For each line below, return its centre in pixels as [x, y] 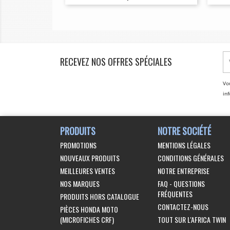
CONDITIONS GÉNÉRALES [190, 158]
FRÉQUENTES [175, 194]
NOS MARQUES [80, 183]
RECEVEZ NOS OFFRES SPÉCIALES [116, 61]
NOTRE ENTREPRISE [183, 170]
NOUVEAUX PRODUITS [90, 158]
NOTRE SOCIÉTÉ [184, 131]
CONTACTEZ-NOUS [183, 206]
